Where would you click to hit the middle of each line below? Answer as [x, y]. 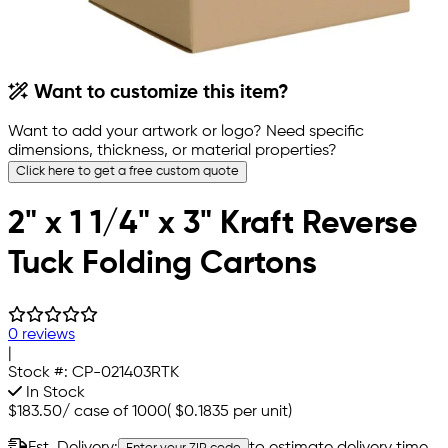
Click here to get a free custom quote [127, 171]
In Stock [53, 392]
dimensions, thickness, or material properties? [172, 150]
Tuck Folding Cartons [162, 264]
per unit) [260, 411]
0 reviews [41, 334]
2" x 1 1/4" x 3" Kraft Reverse [213, 224]
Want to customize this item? [159, 93]
